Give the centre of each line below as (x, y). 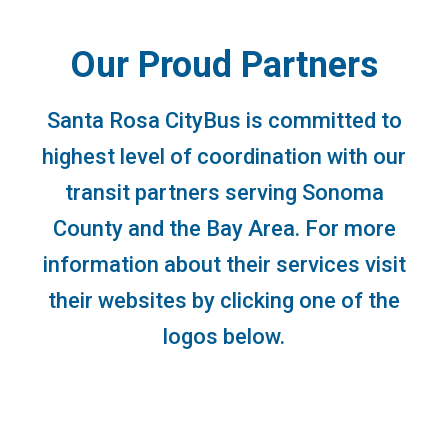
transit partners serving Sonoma (224, 192)
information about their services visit (224, 264)
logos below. (224, 336)
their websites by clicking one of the (224, 300)
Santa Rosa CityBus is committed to (224, 120)
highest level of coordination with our (224, 156)
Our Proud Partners (224, 64)
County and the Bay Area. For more (224, 228)
